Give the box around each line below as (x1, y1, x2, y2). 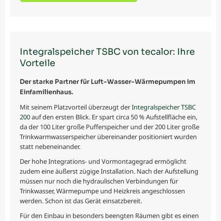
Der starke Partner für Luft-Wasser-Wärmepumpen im (20, 77, 195, 86)
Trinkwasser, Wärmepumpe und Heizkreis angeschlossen (20, 186, 185, 196)
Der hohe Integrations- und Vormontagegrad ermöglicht (20, 157, 186, 166)
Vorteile (20, 58, 55, 69)
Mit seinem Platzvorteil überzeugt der (20, 103, 132, 112)
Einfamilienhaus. (20, 88, 74, 97)
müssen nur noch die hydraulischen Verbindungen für (20, 177, 178, 186)
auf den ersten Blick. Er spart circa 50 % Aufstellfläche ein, (30, 112, 197, 122)
